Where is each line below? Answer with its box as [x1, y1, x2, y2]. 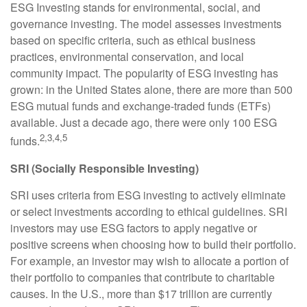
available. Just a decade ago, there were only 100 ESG [10, 114, 277, 131]
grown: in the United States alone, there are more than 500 [10, 82, 293, 98]
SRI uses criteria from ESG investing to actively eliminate [10, 186, 286, 203]
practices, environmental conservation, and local [10, 49, 244, 65]
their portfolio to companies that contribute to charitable [10, 269, 275, 285]
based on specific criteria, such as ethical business [10, 32, 256, 49]
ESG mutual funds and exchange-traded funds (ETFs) [10, 98, 271, 114]
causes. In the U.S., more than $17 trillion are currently [10, 285, 272, 302]
